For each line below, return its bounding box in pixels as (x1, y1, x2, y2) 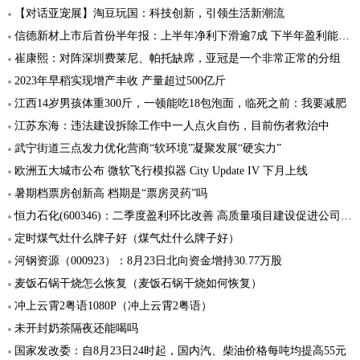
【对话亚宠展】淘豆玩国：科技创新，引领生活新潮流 (14, 6, 284, 20)
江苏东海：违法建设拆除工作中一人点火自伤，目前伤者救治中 (14, 119, 329, 133)
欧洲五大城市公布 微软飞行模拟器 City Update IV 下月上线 (14, 164, 308, 178)
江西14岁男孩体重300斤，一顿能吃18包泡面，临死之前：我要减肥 (14, 96, 346, 110)
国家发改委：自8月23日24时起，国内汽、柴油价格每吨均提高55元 (14, 344, 346, 358)
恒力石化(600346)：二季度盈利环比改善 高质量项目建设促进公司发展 (14, 209, 341, 223)
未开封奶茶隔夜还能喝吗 (14, 321, 138, 335)
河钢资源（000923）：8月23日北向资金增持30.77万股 (14, 254, 282, 268)
